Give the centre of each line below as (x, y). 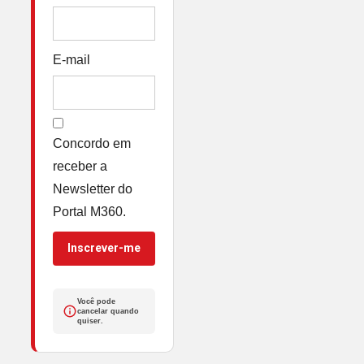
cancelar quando (108, 311)
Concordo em (91, 143)
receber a (80, 166)
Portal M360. (89, 211)
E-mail (71, 59)
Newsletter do (92, 188)
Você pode (96, 301)
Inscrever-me (104, 248)
